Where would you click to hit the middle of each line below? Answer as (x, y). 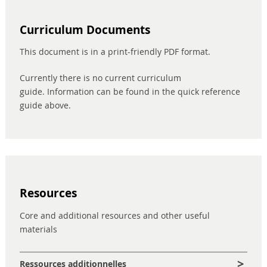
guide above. (46, 105)
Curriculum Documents (85, 30)
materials (38, 229)
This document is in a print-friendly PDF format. (115, 52)
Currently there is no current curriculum (100, 78)
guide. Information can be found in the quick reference (130, 92)
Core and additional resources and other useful (115, 215)
